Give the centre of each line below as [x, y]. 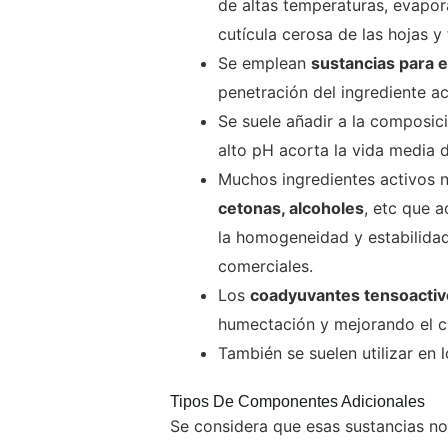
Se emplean [264, 63]
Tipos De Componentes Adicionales [297, 401]
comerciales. [268, 266]
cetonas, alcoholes [291, 208]
